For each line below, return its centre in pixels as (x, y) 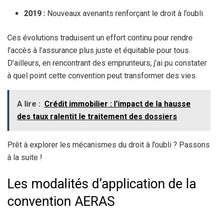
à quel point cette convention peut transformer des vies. (102, 76)
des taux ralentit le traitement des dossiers (97, 117)
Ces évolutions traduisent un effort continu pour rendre (100, 38)
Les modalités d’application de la (102, 184)
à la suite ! (25, 158)
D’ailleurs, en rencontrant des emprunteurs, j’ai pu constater (107, 63)
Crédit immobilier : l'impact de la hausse (118, 104)
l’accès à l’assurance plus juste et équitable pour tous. (99, 51)
